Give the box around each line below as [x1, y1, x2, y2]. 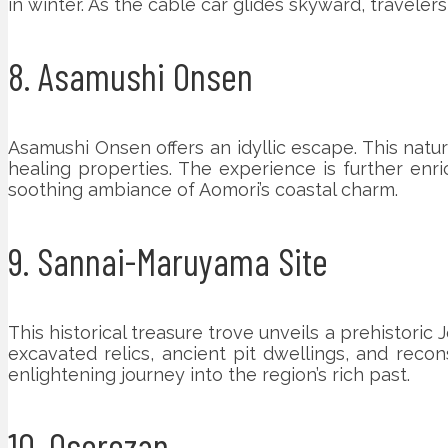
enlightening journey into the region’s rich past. [8, 363, 410, 385]
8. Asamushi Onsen [8, 52, 253, 99]
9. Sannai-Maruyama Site [8, 237, 328, 284]
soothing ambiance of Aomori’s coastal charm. [8, 178, 398, 200]
